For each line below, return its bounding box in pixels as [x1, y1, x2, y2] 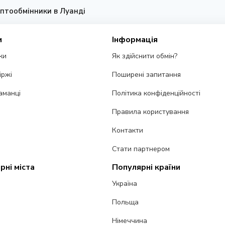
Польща [112, 197, 139, 207]
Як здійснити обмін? [112, 51, 178, 61]
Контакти [112, 126, 144, 136]
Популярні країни [112, 162, 181, 173]
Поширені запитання [112, 70, 181, 80]
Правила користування [112, 107, 189, 117]
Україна [112, 179, 138, 189]
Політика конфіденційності [112, 88, 201, 98]
